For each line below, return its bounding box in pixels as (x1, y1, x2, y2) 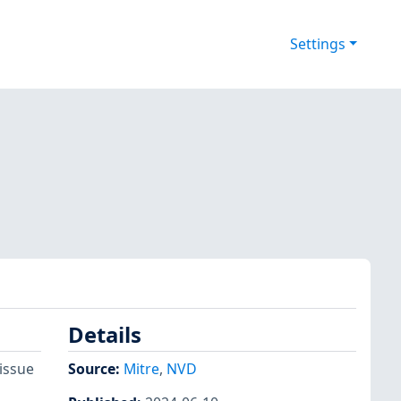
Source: (68, 358, 124, 379)
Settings (289, 34, 346, 55)
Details (68, 320, 141, 350)
